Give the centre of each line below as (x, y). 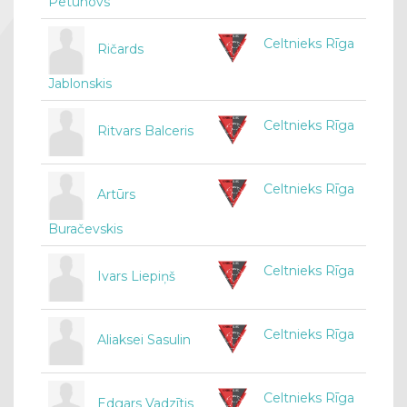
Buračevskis (85, 229)
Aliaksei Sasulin (144, 340)
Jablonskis (80, 84)
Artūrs (116, 195)
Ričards (120, 50)
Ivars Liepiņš (136, 277)
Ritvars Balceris (145, 131)
